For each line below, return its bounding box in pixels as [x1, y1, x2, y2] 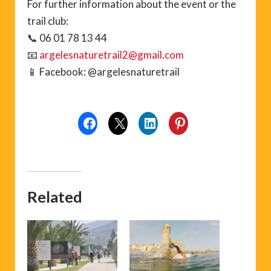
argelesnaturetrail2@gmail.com [39, 48, 184, 62]
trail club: [27, 15, 68, 28]
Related [27, 187, 82, 206]
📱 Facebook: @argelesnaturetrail [27, 65, 180, 79]
